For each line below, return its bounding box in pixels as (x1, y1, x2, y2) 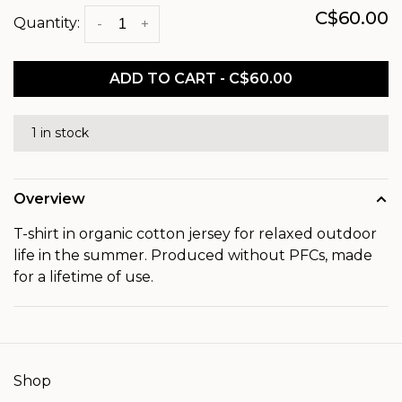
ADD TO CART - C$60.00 (109, 70, 293, 87)
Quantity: (13, 14, 80, 32)
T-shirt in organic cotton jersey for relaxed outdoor (13, 225, 377, 242)
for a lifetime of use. (13, 268, 153, 285)
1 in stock (31, 125, 89, 141)
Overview (13, 190, 85, 207)
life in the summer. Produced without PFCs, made (13, 247, 372, 264)
